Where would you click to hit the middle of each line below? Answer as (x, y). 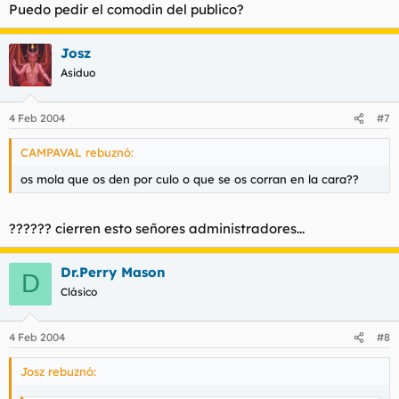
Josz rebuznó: (58, 371)
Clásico (79, 291)
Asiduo (78, 72)
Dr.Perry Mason (113, 272)
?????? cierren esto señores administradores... (157, 228)
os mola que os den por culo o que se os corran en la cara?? (190, 179)
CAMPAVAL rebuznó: (77, 152)
